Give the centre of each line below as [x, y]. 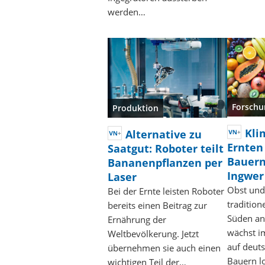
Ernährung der [137, 219]
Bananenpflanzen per [165, 162]
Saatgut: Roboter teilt [166, 148]
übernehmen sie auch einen [164, 248]
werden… [127, 12]
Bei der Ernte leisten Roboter [166, 191]
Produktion [135, 108]
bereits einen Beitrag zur [157, 205]
